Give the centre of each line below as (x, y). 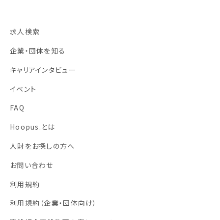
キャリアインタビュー (43, 69)
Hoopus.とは (33, 127)
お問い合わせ (32, 165)
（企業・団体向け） (69, 203)
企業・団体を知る (38, 51)
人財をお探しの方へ (42, 146)
